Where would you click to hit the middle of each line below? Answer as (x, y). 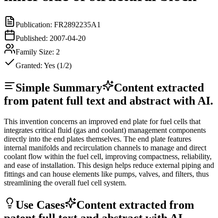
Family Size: (36, 52)
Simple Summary (59, 87)
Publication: (35, 24)
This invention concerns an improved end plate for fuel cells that (102, 121)
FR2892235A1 (77, 24)
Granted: (30, 65)
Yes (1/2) (58, 65)
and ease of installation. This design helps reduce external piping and (109, 165)
